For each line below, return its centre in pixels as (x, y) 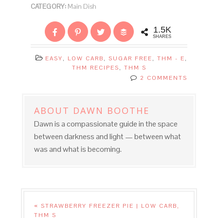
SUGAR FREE (130, 58)
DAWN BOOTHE (111, 110)
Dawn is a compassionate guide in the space (106, 124)
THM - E (171, 58)
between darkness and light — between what (107, 136)
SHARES (162, 36)
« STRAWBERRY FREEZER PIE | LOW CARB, (107, 206)
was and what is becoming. (78, 149)
